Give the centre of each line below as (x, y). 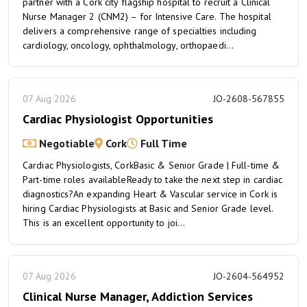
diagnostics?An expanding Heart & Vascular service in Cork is (150, 194)
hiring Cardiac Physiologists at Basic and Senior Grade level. (148, 208)
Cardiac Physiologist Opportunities (118, 119)
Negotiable (65, 143)
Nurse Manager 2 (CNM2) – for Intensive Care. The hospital (147, 16)
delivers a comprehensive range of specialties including (140, 31)
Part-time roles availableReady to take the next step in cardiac (153, 180)
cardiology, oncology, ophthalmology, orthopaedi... (128, 45)
